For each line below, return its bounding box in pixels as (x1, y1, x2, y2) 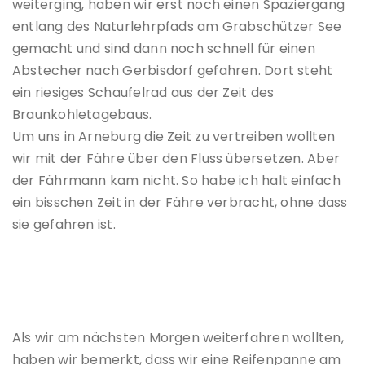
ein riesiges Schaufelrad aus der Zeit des (12, 83, 275, 103)
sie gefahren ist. (12, 215, 116, 235)
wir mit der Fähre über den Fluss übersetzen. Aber (12, 149, 341, 169)
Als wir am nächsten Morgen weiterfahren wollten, (12, 328, 344, 348)
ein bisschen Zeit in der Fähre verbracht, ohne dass (12, 193, 348, 213)
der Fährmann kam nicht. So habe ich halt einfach (12, 171, 341, 191)
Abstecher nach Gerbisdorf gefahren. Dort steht (12, 61, 333, 81)
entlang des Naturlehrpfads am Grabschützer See (12, 17, 342, 37)
